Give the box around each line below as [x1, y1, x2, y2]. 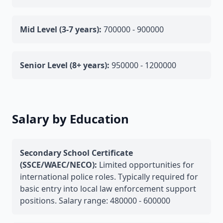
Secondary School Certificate [20, 147, 133, 158]
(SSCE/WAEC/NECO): [20, 159, 97, 170]
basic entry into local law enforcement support [20, 183, 196, 194]
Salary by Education [12, 111, 129, 127]
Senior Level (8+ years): [20, 60, 110, 71]
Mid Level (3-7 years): [20, 24, 102, 35]
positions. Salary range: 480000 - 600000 [20, 195, 170, 206]
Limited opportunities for [97, 159, 194, 170]
